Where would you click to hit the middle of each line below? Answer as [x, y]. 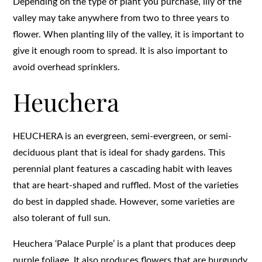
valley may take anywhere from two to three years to [121, 18]
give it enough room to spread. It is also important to [120, 51]
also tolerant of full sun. [62, 218]
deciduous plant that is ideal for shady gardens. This [119, 152]
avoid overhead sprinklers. [67, 67]
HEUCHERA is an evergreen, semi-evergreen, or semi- [123, 136]
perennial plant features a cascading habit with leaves [123, 169]
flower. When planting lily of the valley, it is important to [129, 34]
